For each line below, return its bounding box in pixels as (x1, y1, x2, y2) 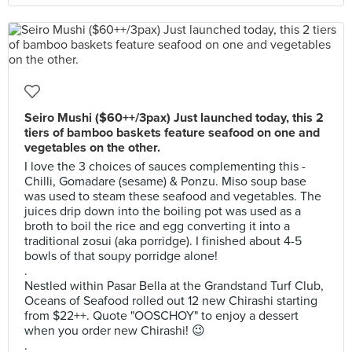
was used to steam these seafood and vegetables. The (24, 189, 321, 204)
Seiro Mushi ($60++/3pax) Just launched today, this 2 (24, 110, 324, 126)
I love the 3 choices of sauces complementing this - (24, 159, 306, 174)
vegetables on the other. (24, 140, 160, 156)
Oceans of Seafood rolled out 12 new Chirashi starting (24, 293, 317, 309)
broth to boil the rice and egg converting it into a (24, 218, 290, 234)
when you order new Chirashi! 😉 (24, 323, 205, 339)
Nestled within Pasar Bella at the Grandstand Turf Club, (24, 278, 324, 294)
